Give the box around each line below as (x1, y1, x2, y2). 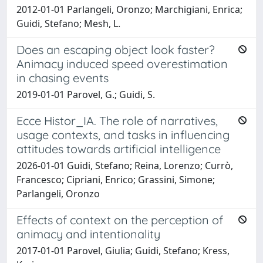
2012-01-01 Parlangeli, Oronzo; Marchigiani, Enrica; (16, 2, 242, 16)
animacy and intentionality (16, 226, 160, 241)
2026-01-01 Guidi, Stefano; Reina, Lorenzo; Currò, (16, 159, 233, 172)
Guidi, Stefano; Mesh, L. (16, 16, 120, 30)
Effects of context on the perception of (16, 212, 223, 227)
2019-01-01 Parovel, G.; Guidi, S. (16, 87, 155, 101)
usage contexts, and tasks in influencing (16, 127, 230, 142)
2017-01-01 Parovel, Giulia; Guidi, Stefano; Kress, (16, 244, 230, 257)
